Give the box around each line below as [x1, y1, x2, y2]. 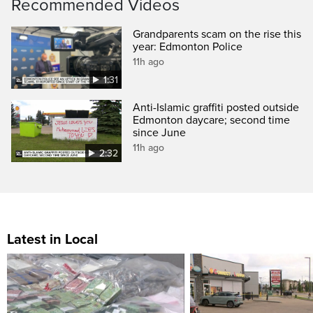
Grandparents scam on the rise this [133, 27, 302, 42]
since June [133, 126, 187, 140]
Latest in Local [7, 231, 98, 249]
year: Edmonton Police [133, 40, 243, 54]
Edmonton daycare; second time [133, 113, 291, 128]
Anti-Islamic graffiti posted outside [133, 101, 300, 115]
